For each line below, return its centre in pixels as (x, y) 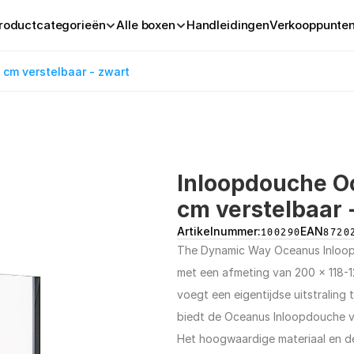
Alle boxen (146, 25)
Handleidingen (228, 25)
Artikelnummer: (219, 231)
